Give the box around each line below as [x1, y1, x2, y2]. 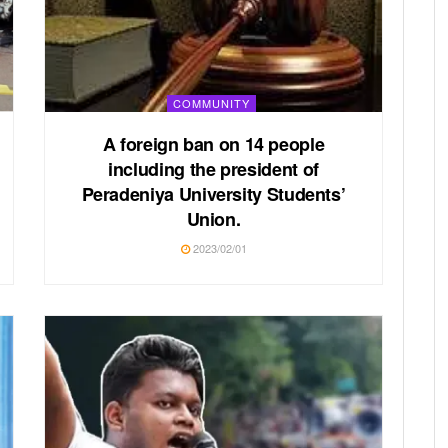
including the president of [108, 155, 319, 182]
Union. [186, 205, 241, 232]
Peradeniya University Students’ [81, 180, 346, 207]
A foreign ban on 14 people [102, 130, 325, 157]
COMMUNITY [172, 94, 250, 111]
